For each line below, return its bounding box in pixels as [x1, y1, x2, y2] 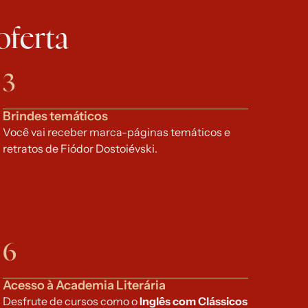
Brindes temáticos [3, 109, 109, 124]
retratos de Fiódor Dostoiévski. [3, 142, 158, 155]
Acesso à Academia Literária [3, 278, 166, 293]
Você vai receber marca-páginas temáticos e [3, 125, 231, 139]
